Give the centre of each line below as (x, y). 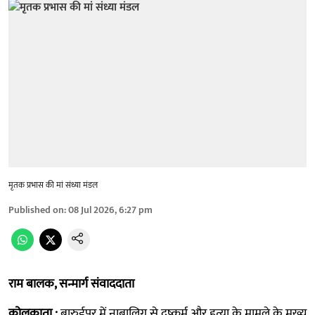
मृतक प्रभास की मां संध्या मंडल (53, 185)
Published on (36, 210)
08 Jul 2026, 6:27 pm (110, 210)
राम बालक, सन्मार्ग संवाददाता (71, 284)
